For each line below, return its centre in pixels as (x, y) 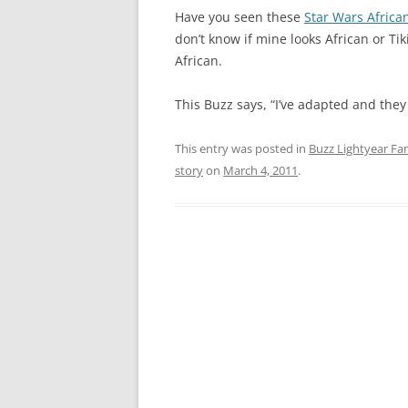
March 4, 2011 (260, 170)
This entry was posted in (242, 148)
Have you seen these (240, 17)
